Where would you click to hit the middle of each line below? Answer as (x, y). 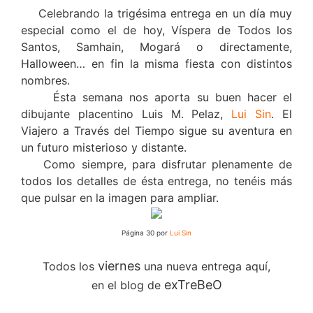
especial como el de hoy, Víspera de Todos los (156, 30)
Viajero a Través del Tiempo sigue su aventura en (156, 130)
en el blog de (128, 285)
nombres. (45, 80)
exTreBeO (193, 284)
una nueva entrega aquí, (205, 266)
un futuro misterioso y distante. (104, 147)
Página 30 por (146, 232)
